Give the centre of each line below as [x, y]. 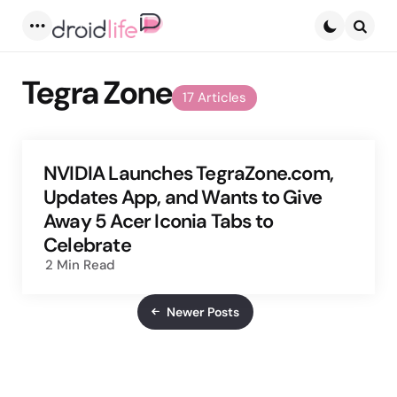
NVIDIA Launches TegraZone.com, [189, 174]
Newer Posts [202, 311]
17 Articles [214, 97]
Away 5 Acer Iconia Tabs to [159, 222]
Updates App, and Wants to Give [183, 198]
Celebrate [87, 245]
